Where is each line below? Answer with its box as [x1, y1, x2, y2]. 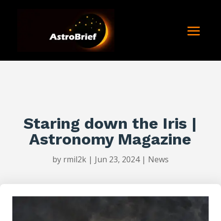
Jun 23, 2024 [94, 154, 140, 165]
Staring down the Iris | [24, 114, 197, 133]
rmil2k [63, 154, 86, 165]
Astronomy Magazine [29, 130, 192, 149]
